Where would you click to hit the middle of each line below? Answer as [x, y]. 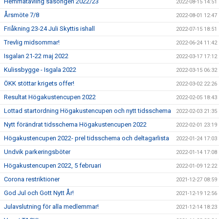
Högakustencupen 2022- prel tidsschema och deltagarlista [87, 138]
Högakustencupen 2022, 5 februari [53, 165]
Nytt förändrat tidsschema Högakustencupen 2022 [75, 124]
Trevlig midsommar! [32, 42]
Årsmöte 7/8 [22, 15]
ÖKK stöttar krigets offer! [39, 83]
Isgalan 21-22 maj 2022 [36, 56]
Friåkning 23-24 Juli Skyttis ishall [49, 29]
